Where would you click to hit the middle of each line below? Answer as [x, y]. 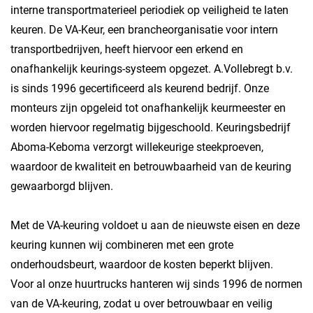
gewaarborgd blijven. [62, 186]
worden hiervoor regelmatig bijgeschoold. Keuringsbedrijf [151, 128]
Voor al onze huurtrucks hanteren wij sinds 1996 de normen [156, 284]
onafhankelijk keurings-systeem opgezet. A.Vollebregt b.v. [152, 69]
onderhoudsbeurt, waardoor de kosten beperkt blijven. [142, 264]
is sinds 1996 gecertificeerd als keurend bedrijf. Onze [140, 88]
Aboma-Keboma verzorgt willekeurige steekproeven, [137, 147]
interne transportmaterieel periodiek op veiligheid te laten [150, 10]
